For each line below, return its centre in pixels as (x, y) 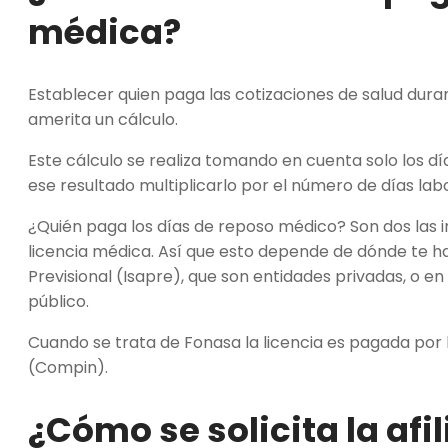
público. (60, 301)
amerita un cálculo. (107, 119)
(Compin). (68, 367)
